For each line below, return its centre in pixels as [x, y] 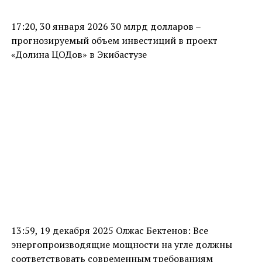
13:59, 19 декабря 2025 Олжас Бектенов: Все [109, 230]
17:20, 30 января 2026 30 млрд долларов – [106, 26]
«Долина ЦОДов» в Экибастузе [79, 54]
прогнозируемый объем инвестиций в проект [114, 40]
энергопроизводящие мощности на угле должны [121, 244]
